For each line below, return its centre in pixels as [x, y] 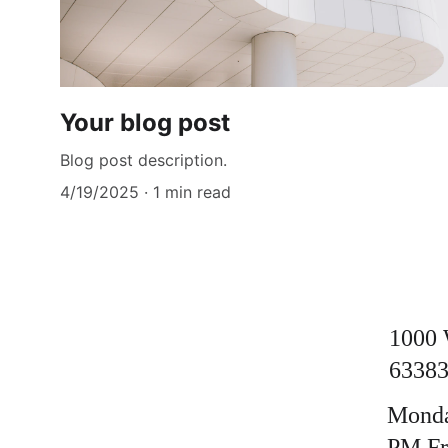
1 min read [192, 192]
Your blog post [145, 123]
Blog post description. [143, 160]
